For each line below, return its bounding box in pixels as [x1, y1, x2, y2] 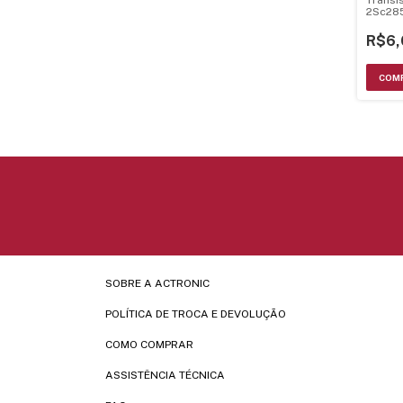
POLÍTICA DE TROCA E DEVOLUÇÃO [105, 307, 286, 320]
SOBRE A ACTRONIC [105, 276, 210, 290]
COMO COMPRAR [105, 337, 193, 351]
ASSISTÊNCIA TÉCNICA [105, 368, 225, 381]
